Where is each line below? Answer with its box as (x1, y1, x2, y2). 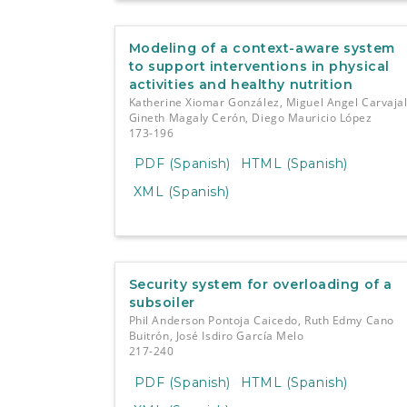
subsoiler (128, 294, 195, 312)
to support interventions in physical (128, 57, 390, 74)
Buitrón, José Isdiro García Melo (128, 328, 304, 344)
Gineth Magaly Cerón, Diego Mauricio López (128, 109, 372, 125)
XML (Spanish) (133, 184, 230, 201)
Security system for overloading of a (128, 276, 392, 293)
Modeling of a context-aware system (128, 39, 395, 56)
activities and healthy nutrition (128, 75, 353, 93)
